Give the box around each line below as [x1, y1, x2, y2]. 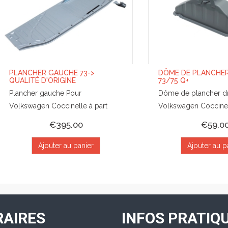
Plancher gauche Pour [9, 89, 81, 98]
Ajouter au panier [38, 141, 94, 150]
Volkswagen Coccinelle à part [9, 102, 107, 110]
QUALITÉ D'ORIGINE [9, 76, 76, 85]
